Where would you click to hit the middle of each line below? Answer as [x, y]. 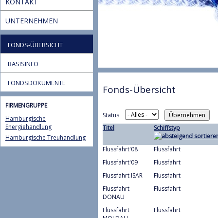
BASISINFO [23, 64]
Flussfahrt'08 [120, 149]
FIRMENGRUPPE [26, 105]
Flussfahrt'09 [120, 162]
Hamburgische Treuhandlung [45, 137]
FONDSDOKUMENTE [37, 82]
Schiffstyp [167, 127]
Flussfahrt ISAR [123, 175]
